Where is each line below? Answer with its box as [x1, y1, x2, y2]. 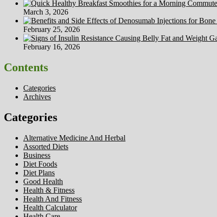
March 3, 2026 [23, 8, 68, 16]
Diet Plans [23, 168, 55, 177]
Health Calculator [23, 203, 77, 212]
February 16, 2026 [23, 43, 80, 51]
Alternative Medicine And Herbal [23, 133, 125, 142]
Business [23, 151, 50, 159]
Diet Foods [23, 159, 57, 168]
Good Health [23, 177, 63, 186]
